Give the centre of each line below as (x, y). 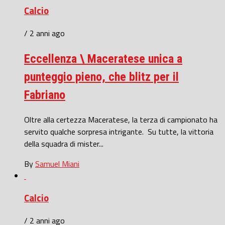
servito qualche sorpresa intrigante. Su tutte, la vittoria (119, 131)
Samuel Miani (57, 163)
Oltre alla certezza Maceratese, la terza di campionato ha (121, 119)
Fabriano (45, 95)
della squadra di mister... (64, 143)
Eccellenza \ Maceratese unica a (103, 59)
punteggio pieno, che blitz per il (101, 77)
